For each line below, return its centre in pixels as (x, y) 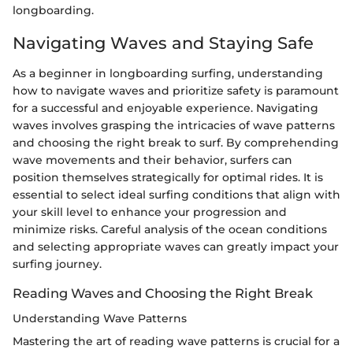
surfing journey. (57, 264)
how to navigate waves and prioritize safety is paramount (176, 90)
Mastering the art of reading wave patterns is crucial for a (176, 341)
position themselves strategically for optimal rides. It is (168, 177)
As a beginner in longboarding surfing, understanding (168, 73)
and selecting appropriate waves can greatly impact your (176, 246)
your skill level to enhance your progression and (150, 212)
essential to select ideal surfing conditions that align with (176, 194)
